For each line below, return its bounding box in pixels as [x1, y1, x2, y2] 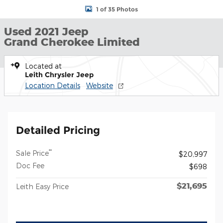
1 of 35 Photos [96, 5, 138, 13]
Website [86, 81, 113, 90]
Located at [25, 62, 62, 70]
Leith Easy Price [16, 182, 69, 191]
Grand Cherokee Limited [4, 35, 140, 48]
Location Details [25, 81, 80, 90]
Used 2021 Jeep [4, 25, 89, 38]
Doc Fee [16, 161, 44, 170]
